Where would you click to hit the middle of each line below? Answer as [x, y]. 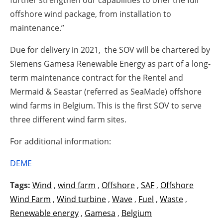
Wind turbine [81, 199]
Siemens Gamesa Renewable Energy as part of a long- [110, 63]
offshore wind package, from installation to [91, 14]
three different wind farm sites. [68, 119]
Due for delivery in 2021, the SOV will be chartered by [110, 50]
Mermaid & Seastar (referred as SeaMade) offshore [106, 91]
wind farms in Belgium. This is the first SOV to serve [106, 105]
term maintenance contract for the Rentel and [97, 77]
